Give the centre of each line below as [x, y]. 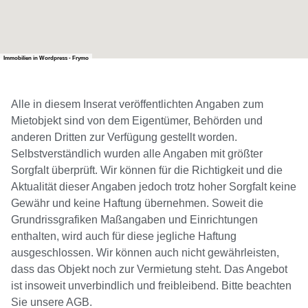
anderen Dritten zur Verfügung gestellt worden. [124, 137]
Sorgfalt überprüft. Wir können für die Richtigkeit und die [147, 170]
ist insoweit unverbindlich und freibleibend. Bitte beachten [151, 286]
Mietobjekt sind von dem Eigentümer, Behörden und [137, 121]
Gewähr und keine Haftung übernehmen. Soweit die [137, 203]
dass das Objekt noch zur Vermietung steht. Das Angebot [149, 269]
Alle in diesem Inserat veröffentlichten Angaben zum [137, 104]
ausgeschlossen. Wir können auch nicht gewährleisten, [145, 253]
